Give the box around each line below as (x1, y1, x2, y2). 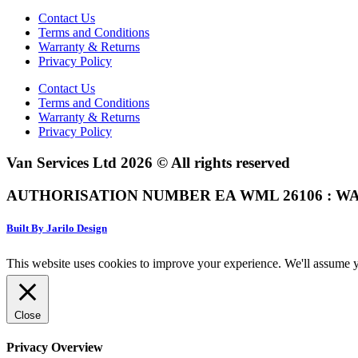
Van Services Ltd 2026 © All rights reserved (6, 154, 290, 172)
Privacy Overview (6, 340, 103, 355)
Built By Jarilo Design (6, 221, 107, 234)
